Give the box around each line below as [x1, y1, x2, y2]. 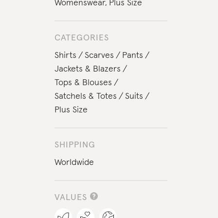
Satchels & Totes [54, 92, 117, 101]
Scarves [84, 51, 114, 60]
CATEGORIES [54, 34, 109, 42]
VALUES [54, 193, 87, 202]
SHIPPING [54, 141, 95, 149]
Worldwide [54, 158, 94, 167]
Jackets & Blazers [54, 65, 121, 73]
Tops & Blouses [54, 78, 112, 87]
